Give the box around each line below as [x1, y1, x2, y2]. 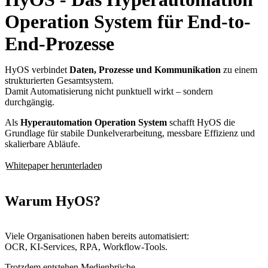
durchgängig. [5, 97, 54, 108]
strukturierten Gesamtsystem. [5, 75, 114, 86]
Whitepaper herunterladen [5, 160, 102, 171]
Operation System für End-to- [5, 11, 251, 33]
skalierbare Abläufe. [5, 139, 80, 150]
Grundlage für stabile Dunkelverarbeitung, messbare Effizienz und [5, 128, 255, 139]
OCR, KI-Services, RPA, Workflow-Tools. [5, 242, 167, 252]
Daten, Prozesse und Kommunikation [69, 65, 221, 75]
